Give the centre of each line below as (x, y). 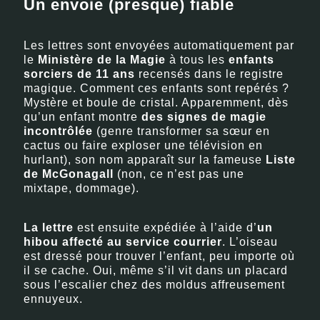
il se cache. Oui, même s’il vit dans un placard (156, 270)
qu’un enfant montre (83, 116)
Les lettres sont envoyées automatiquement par (159, 45)
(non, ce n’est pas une (179, 174)
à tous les (197, 59)
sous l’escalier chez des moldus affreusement (155, 284)
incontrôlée (59, 131)
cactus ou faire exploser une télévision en (144, 145)
